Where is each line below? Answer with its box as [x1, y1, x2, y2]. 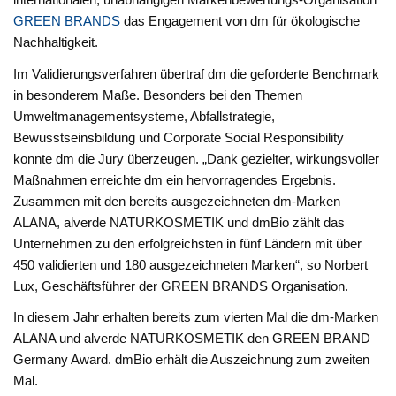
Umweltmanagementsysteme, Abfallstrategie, [13, 108, 276, 124]
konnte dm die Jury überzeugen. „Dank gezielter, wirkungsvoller [13, 150, 380, 166]
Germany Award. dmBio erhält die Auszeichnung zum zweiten [13, 352, 370, 368]
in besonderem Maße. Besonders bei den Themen [13, 87, 303, 103]
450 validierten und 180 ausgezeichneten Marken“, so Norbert [13, 256, 369, 272]
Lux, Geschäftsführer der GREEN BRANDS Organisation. [13, 278, 349, 293]
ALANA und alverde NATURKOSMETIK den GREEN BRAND [13, 331, 371, 346]
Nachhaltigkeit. [13, 34, 99, 50]
